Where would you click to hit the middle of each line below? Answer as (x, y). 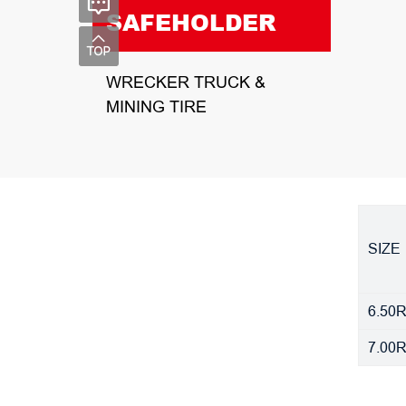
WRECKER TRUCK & (186, 82)
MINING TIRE (156, 106)
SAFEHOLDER (191, 22)
